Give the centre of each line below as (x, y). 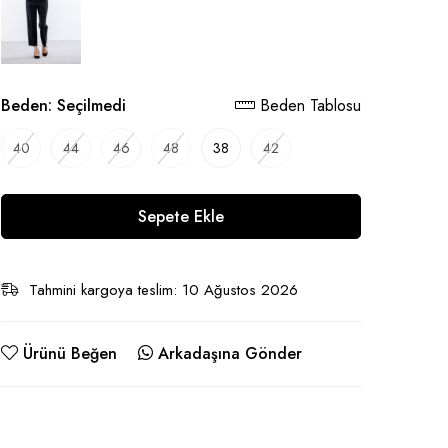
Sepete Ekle (181, 216)
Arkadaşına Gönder (230, 353)
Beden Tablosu (308, 105)
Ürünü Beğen (70, 353)
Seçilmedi (91, 105)
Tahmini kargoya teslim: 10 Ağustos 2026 (163, 289)
